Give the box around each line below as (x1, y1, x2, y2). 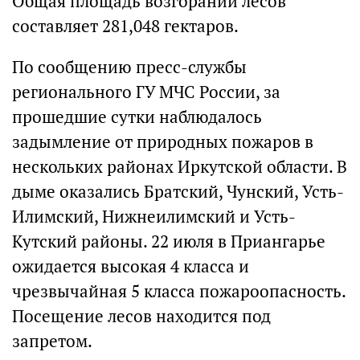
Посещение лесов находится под (12, 305, 271, 327)
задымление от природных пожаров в (12, 131, 313, 153)
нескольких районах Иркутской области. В (12, 156, 347, 178)
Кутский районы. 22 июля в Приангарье (12, 231, 325, 252)
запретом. (12, 330, 92, 352)
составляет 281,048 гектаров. (12, 15, 239, 37)
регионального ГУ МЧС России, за (12, 81, 280, 103)
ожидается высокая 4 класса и (12, 256, 249, 277)
